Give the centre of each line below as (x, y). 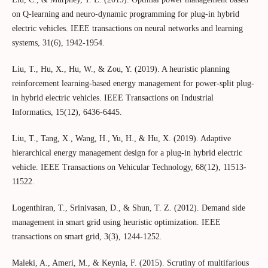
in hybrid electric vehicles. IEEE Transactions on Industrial (112, 98)
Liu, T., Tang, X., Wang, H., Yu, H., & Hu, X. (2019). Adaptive (121, 139)
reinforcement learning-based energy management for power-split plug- (133, 84)
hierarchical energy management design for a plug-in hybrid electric (127, 153)
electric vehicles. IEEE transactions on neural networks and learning (127, 28)
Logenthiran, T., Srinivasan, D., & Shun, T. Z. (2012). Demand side (128, 208)
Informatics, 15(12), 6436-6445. (67, 112)
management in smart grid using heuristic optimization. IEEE (116, 223)
